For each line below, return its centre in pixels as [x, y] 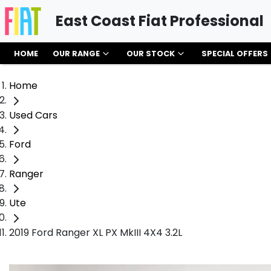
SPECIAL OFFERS [235, 53]
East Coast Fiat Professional [160, 21]
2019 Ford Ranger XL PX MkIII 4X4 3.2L [96, 233]
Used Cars [33, 115]
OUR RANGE [76, 53]
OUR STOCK [151, 53]
